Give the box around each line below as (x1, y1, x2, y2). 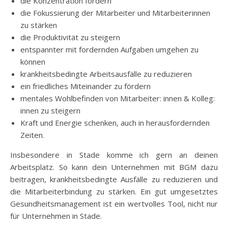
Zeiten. (20, 130, 44, 140)
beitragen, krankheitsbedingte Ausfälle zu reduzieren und (10, 174, 218, 184)
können (20, 56, 45, 67)
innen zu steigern (20, 105, 80, 116)
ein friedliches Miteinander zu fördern (20, 81, 151, 91)
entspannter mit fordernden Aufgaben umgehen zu (20, 44, 198, 54)
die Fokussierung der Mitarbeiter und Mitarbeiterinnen (20, 8, 210, 18)
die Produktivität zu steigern (20, 32, 120, 42)
